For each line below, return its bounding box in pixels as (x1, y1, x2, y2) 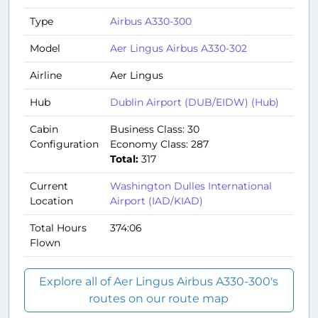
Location (30, 194, 73, 208)
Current (30, 180, 68, 193)
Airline (30, 69, 62, 82)
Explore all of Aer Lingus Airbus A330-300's (39, 275, 279, 289)
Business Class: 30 (110, 123, 199, 136)
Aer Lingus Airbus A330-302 (110, 42, 247, 55)
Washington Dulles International (110, 180, 272, 193)
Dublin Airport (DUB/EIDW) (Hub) (110, 96, 279, 109)
